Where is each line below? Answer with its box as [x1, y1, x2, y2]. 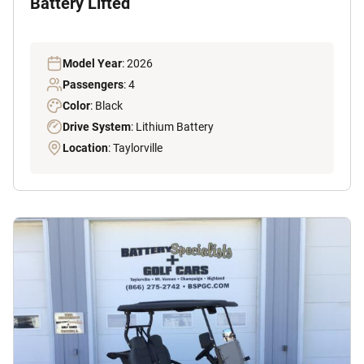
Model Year [63, 56, 122, 70]
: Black [90, 98, 123, 112]
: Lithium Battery [131, 119, 214, 133]
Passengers [63, 77, 123, 91]
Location [63, 141, 108, 154]
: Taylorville [108, 141, 162, 154]
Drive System [63, 119, 131, 133]
